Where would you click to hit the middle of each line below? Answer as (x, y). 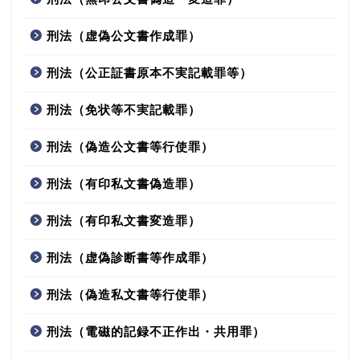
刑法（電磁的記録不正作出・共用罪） (156, 331)
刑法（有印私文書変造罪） (124, 221)
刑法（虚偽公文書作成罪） (124, 36)
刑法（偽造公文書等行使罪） (130, 147)
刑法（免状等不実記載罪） (124, 110)
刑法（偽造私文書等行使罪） (130, 295)
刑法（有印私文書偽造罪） (124, 184)
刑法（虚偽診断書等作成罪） (130, 258)
